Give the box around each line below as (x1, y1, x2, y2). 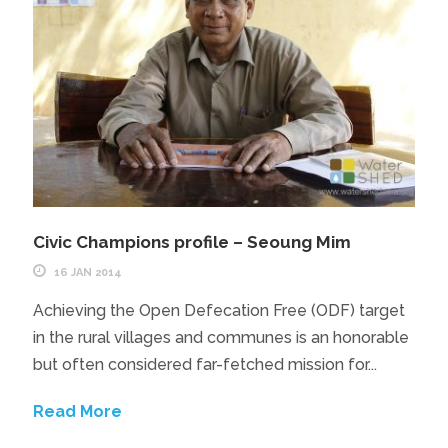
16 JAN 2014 (53, 266, 122, 280)
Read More (32, 402, 122, 422)
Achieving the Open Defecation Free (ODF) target (32, 301, 405, 321)
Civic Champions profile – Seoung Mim (32, 232, 351, 253)
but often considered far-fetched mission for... (32, 355, 377, 375)
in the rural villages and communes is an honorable (32, 328, 409, 348)
